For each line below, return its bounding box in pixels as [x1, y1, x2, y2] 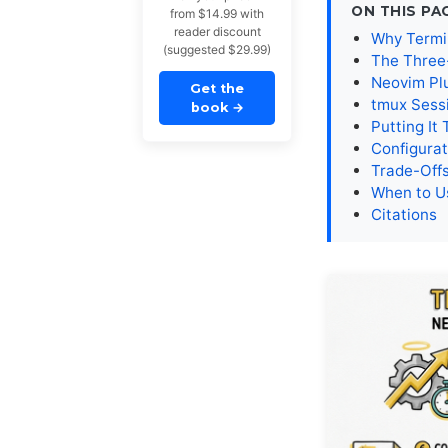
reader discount [173, 24, 261, 40]
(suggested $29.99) [163, 42, 271, 58]
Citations [371, 204, 437, 224]
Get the [190, 81, 244, 97]
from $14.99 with [170, 6, 264, 22]
